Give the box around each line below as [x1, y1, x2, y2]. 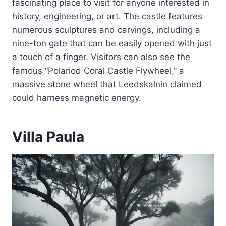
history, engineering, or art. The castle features [12, 11, 202, 22]
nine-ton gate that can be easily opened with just [12, 38, 212, 49]
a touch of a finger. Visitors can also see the [12, 52, 190, 63]
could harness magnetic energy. [12, 93, 141, 103]
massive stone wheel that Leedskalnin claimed [12, 79, 202, 90]
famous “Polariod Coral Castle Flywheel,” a [12, 66, 184, 76]
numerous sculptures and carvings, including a [12, 25, 200, 35]
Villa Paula [12, 128, 84, 146]
